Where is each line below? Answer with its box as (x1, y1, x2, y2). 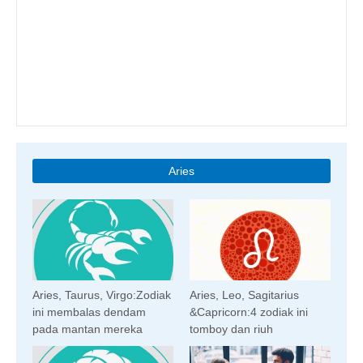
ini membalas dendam (32, 305, 146, 318)
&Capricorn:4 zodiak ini (190, 305, 308, 318)
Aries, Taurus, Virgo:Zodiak (32, 288, 171, 301)
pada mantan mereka (32, 322, 143, 335)
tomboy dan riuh (190, 322, 273, 335)
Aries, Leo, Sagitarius (190, 288, 299, 301)
